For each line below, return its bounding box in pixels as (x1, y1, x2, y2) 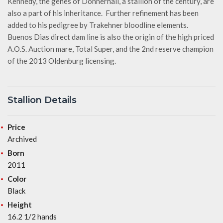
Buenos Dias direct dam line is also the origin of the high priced (7, 32, 214, 42)
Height (7, 200, 32, 210)
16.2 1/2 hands (7, 212, 57, 222)
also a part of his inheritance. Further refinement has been (7, 8, 199, 18)
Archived (7, 134, 37, 144)
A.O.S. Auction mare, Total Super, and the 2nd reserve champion (7, 44, 214, 54)
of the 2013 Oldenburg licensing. (7, 56, 116, 66)
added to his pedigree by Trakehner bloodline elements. (7, 20, 190, 30)
